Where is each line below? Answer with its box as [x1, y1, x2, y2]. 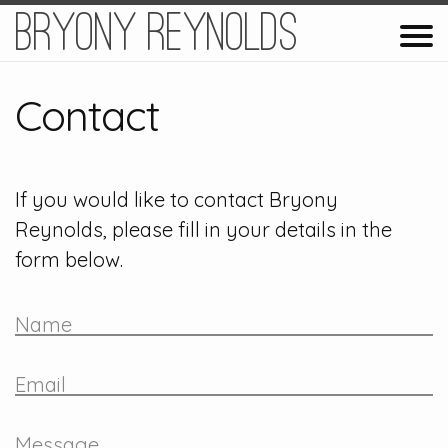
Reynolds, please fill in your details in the [15, 216, 392, 242]
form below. [15, 246, 123, 272]
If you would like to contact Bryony [15, 186, 338, 212]
